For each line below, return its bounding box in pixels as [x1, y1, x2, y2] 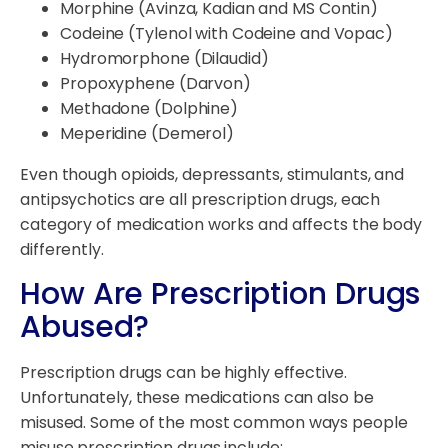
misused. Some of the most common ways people [20, 411, 408, 435]
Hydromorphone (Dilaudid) [60, 47, 269, 71]
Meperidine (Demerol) [60, 122, 234, 146]
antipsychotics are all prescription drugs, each [20, 188, 381, 212]
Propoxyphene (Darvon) [60, 72, 251, 96]
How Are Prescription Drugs [20, 273, 421, 316]
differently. [20, 238, 104, 262]
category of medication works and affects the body [20, 213, 423, 237]
